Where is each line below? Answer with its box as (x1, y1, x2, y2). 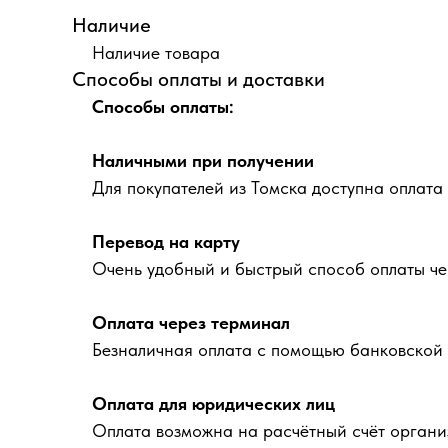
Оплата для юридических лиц (92, 393, 335, 415)
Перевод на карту (92, 231, 240, 253)
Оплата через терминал (92, 312, 290, 334)
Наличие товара (92, 42, 220, 64)
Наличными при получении (92, 150, 314, 172)
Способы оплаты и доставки (72, 67, 325, 92)
